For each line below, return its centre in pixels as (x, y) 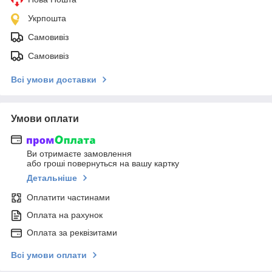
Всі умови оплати (49, 255)
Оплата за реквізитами (72, 233)
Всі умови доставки (54, 79)
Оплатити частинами (68, 198)
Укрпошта (47, 18)
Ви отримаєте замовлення (79, 154)
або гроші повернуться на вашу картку (103, 164)
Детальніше (52, 178)
